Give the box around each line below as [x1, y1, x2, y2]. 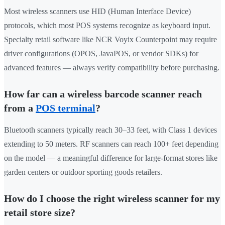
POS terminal [36, 102, 95, 114]
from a [4, 102, 36, 114]
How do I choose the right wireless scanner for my [4, 193, 220, 204]
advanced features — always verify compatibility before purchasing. [4, 63, 219, 72]
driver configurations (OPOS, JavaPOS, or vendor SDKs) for [4, 49, 198, 58]
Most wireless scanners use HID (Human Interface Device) [4, 7, 191, 16]
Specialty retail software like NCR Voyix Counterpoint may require [4, 35, 217, 44]
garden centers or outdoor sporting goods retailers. [4, 168, 162, 177]
